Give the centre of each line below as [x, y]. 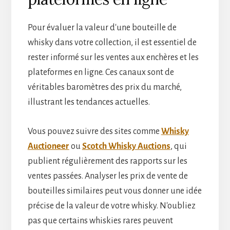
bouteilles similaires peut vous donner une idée [114, 191]
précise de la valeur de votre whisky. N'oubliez [111, 206]
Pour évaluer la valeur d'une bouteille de [102, 27]
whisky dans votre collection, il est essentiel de [112, 42]
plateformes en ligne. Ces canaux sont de [101, 72]
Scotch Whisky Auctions [126, 146]
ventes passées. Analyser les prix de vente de [108, 176]
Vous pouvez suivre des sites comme [94, 131]
